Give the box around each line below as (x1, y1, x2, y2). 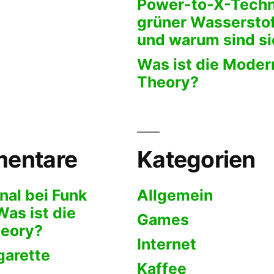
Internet (137, 235, 196, 254)
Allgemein (137, 186, 213, 205)
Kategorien (137, 146, 256, 174)
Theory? (137, 73, 199, 92)
